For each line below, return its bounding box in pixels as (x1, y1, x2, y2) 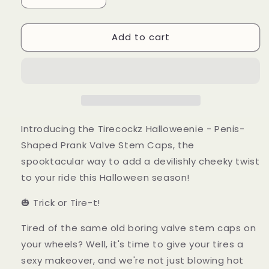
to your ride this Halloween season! (21, 171, 190, 184)
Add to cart (111, 31, 170, 44)
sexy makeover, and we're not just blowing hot (21, 253, 244, 267)
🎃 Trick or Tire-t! (21, 196, 100, 209)
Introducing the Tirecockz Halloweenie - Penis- (21, 122, 245, 135)
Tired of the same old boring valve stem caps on (21, 221, 256, 234)
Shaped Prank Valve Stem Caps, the (21, 138, 195, 151)
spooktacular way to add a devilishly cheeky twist (21, 154, 260, 168)
